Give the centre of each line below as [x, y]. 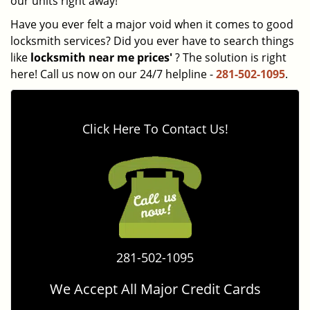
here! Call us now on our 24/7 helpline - [113, 74]
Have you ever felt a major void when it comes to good [152, 24]
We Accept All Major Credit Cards [155, 289]
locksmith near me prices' [101, 57]
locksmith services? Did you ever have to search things [152, 41]
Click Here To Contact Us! [155, 129]
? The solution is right [229, 57]
